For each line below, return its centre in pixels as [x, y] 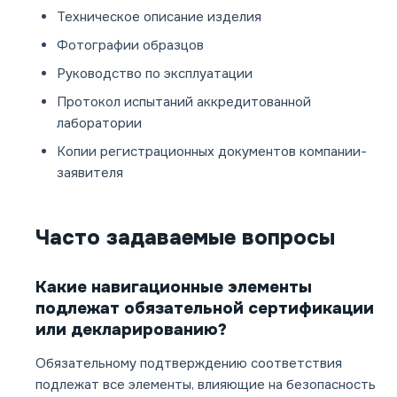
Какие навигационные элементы [174, 288]
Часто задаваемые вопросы [185, 238]
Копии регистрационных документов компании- [212, 152]
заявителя [90, 173]
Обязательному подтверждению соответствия [189, 364]
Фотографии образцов [130, 46]
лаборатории [99, 124]
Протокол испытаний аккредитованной [184, 102]
